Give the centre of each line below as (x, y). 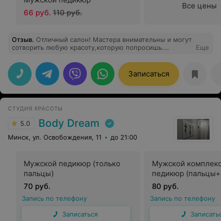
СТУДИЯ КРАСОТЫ (36, 109)
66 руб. (37, 13)
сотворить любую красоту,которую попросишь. (88, 47)
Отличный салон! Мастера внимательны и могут (114, 39)
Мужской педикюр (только (72, 164)
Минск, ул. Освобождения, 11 (55, 137)
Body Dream (69, 123)
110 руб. (67, 13)
